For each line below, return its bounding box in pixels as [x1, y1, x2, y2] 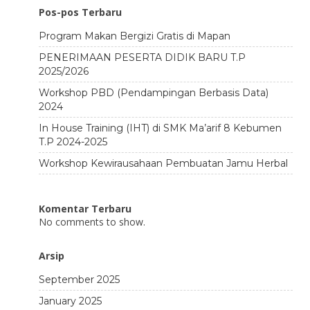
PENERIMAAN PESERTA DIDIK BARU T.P [38, 51, 246, 64]
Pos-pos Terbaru [38, 6, 122, 19]
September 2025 [38, 273, 120, 286]
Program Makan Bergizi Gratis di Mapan [38, 30, 230, 42]
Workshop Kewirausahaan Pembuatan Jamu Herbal [38, 157, 288, 170]
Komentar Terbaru [38, 202, 131, 215]
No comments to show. [38, 215, 145, 228]
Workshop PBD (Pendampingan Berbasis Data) [38, 86, 268, 99]
